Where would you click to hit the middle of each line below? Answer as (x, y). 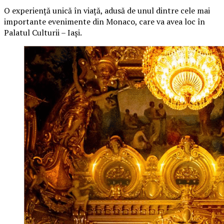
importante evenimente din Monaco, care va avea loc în (104, 21)
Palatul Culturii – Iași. (43, 32)
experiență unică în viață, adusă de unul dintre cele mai (111, 10)
